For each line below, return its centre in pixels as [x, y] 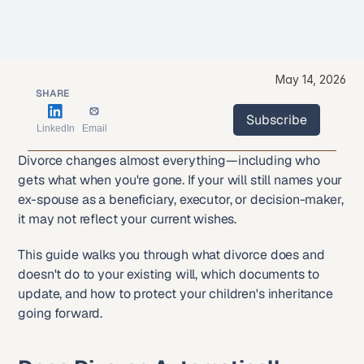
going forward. [61, 313]
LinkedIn [55, 128]
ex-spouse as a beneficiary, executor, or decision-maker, [181, 199]
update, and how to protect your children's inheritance [175, 294]
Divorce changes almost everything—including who [169, 160]
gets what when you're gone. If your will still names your [180, 180]
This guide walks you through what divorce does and [171, 255]
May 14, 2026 [311, 79]
